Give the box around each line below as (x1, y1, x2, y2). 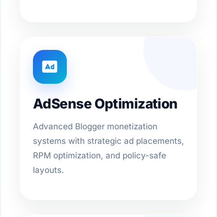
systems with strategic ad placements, (33, 136, 184, 146)
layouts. (33, 165, 64, 175)
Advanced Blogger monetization (33, 122, 157, 132)
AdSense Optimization (33, 95, 178, 112)
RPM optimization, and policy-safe (33, 151, 166, 161)
